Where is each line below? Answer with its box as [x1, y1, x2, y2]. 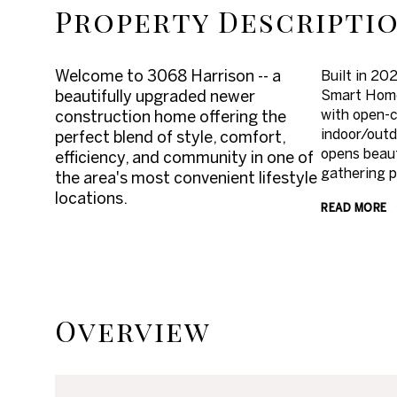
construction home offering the [55, 107, 286, 126]
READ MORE [321, 201, 387, 214]
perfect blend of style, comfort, [55, 128, 285, 146]
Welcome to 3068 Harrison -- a [55, 66, 281, 85]
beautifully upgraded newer [55, 87, 255, 105]
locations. [55, 189, 128, 207]
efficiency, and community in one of [55, 148, 314, 167]
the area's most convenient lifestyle [55, 168, 317, 187]
